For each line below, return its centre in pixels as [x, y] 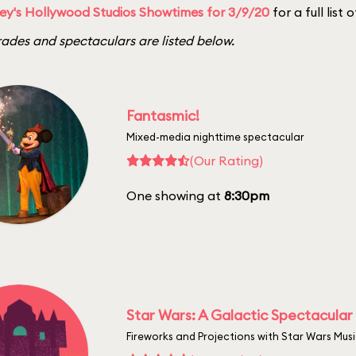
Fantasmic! [163, 115]
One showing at [175, 195]
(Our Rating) [226, 160]
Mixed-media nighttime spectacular [215, 136]
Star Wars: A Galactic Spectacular [240, 315]
